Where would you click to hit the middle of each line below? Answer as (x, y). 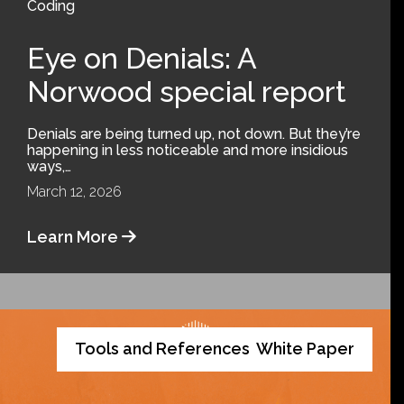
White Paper (305, 348)
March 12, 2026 (74, 191)
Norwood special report (187, 91)
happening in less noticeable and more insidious (188, 150)
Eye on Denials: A (142, 58)
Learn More (74, 236)
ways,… (49, 166)
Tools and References (162, 348)
